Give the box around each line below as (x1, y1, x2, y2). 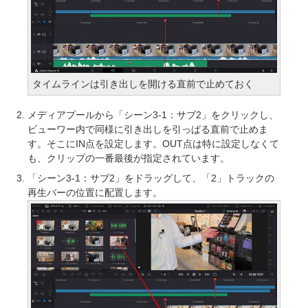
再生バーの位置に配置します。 (27, 187, 162, 199)
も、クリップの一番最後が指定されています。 (27, 153, 230, 164)
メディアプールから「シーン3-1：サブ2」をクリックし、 (27, 109, 278, 121)
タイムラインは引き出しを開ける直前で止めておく (32, 78, 254, 90)
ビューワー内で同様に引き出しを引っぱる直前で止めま (27, 124, 268, 135)
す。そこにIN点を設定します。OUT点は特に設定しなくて (27, 138, 279, 150)
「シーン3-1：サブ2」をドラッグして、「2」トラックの (27, 173, 274, 184)
